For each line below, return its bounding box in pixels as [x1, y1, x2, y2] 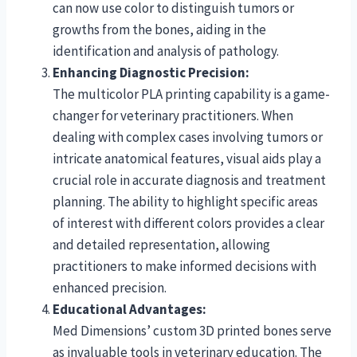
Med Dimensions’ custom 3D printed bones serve [53, 321, 331, 339]
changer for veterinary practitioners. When [53, 106, 293, 124]
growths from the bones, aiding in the [53, 20, 266, 38]
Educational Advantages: [53, 300, 206, 318]
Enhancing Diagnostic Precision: [53, 63, 249, 81]
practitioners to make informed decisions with [53, 257, 316, 275]
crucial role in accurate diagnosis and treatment [53, 171, 326, 189]
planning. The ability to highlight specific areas [53, 192, 318, 210]
